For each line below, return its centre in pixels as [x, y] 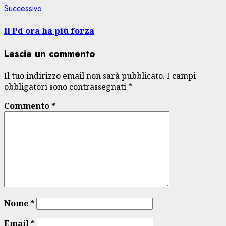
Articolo [54, 8]
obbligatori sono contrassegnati [66, 87]
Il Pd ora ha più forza [49, 31]
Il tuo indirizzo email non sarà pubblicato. [84, 75]
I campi [181, 75]
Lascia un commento [50, 53]
